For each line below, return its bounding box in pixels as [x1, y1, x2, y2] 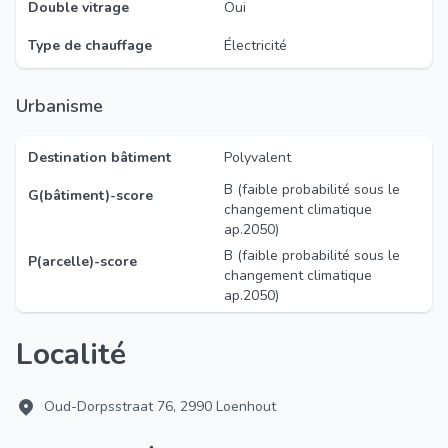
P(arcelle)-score [28, 252, 137, 271]
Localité [33, 334, 126, 375]
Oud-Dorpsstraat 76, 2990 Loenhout [44, 397, 276, 416]
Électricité [224, 36, 287, 55]
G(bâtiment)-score [28, 186, 153, 205]
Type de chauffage [28, 36, 152, 55]
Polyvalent [224, 148, 291, 167]
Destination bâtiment [28, 148, 171, 167]
